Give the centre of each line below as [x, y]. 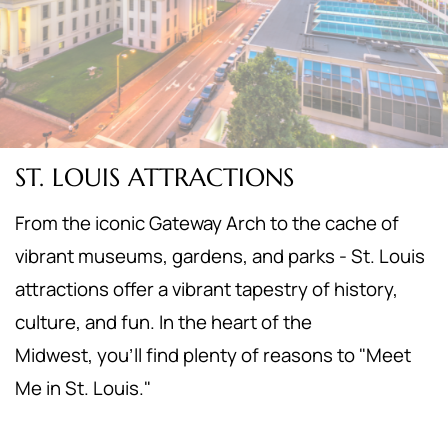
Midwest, [56, 355]
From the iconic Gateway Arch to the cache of [207, 223]
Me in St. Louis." [83, 388]
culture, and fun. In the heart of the [163, 322]
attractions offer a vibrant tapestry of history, [206, 289]
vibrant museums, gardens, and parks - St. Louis [220, 256]
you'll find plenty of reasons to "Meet [254, 355]
